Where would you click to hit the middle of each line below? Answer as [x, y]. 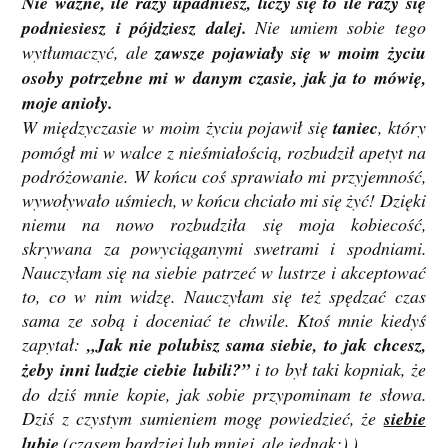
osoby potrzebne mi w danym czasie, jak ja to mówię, [224, 78]
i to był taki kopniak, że [337, 369]
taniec [356, 128]
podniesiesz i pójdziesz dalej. [134, 28]
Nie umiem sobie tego [335, 27]
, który [402, 127]
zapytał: [54, 344]
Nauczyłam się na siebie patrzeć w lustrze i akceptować [224, 272]
